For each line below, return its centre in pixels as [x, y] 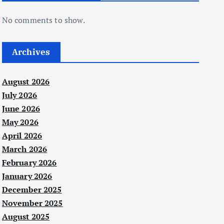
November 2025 [32, 203]
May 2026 [20, 122]
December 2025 [32, 190]
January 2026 [27, 176]
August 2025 [26, 217]
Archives [31, 52]
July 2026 [19, 95]
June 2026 [21, 109]
